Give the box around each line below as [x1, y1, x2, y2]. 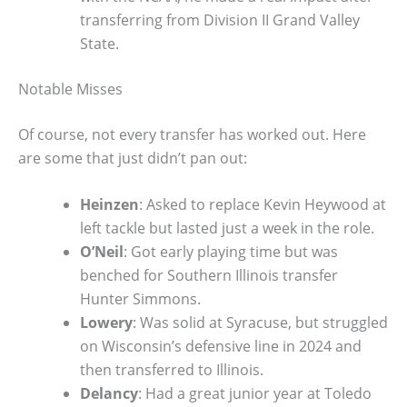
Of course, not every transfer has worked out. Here [18, 124, 366, 144]
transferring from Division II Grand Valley [80, 9, 360, 30]
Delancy [80, 383, 138, 404]
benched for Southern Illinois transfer [80, 265, 338, 286]
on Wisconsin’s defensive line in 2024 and [80, 336, 362, 357]
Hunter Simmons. [80, 289, 201, 310]
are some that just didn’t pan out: [18, 147, 247, 168]
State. [80, 33, 119, 54]
